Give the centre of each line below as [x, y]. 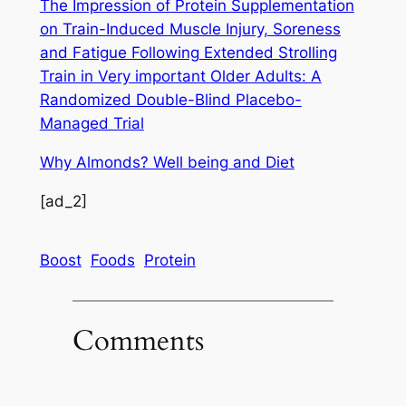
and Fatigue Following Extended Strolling [188, 53]
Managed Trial [92, 124]
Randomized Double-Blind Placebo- [170, 100]
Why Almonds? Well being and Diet [167, 162]
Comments [138, 341]
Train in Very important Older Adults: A [180, 77]
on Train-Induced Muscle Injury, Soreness [190, 29]
